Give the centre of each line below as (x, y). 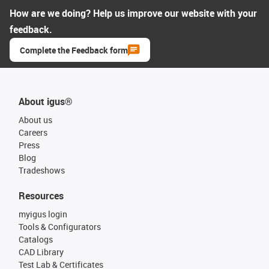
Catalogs (36, 239)
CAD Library (41, 252)
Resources (41, 195)
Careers (33, 132)
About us (35, 119)
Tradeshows (42, 170)
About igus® (46, 101)
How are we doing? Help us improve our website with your (133, 13)
